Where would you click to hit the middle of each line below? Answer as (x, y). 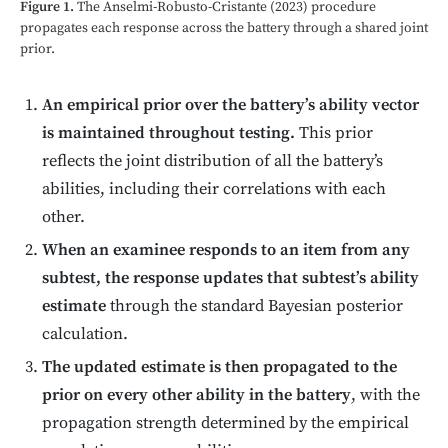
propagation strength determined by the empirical (226, 423)
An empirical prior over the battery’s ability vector (231, 106)
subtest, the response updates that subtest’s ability (231, 279)
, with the (386, 395)
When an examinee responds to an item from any (226, 251)
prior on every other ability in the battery (197, 395)
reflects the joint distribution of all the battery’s (213, 162)
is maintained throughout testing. (169, 134)
